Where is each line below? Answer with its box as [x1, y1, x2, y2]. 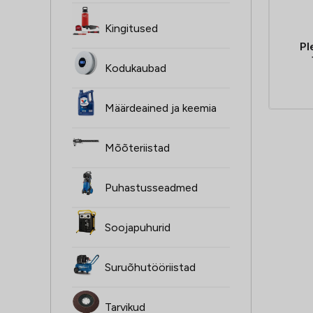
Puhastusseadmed [105, 181, 198, 195]
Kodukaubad [105, 61, 166, 75]
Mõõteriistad [105, 141, 170, 155]
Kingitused [105, 22, 158, 36]
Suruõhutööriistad [105, 261, 196, 275]
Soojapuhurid [105, 221, 170, 235]
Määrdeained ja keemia [105, 101, 217, 115]
